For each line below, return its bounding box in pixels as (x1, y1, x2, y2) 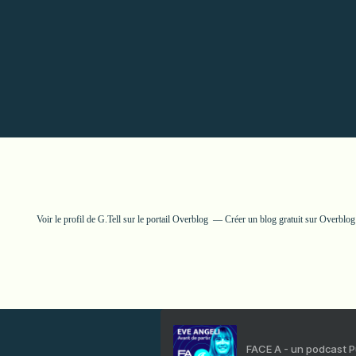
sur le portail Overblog (121, 214, 208, 225)
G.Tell (98, 214, 121, 225)
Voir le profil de (37, 214, 98, 225)
